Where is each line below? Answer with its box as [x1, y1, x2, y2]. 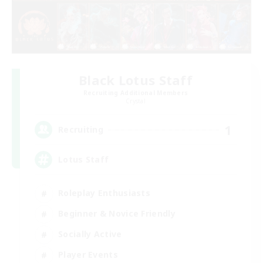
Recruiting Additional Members [83, 88, 188, 97]
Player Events [58, 249, 118, 261]
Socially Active [58, 228, 122, 240]
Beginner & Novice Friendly [58, 208, 176, 220]
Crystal [125, 96, 146, 105]
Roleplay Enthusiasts [58, 187, 150, 199]
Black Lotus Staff [78, 70, 193, 89]
